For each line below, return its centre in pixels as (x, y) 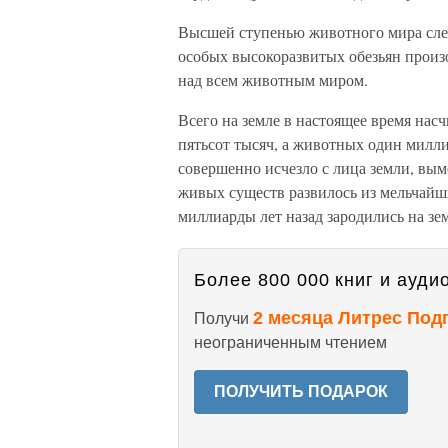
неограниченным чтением (290, 342)
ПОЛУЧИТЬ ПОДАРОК (301, 391)
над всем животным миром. (273, 79)
